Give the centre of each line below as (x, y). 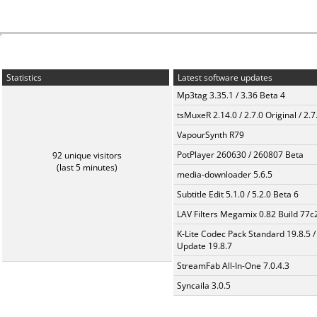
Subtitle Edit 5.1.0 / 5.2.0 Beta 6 (238, 194)
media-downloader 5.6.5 (225, 174)
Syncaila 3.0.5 (204, 286)
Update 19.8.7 (204, 246)
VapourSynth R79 (211, 135)
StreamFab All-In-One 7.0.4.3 (233, 266)
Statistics (23, 77)
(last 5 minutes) (87, 167)
